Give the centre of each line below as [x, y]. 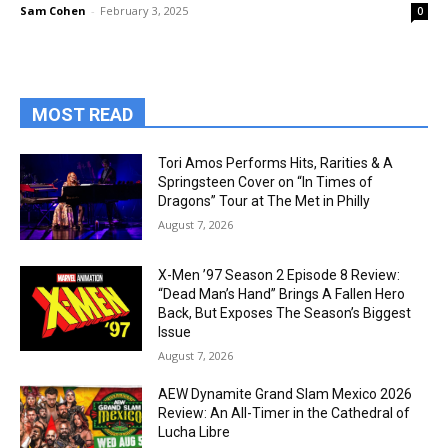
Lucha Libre [194, 431]
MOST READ [82, 114]
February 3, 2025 [144, 10]
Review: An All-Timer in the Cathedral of [284, 412]
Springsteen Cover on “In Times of [266, 182]
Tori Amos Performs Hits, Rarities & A [276, 163]
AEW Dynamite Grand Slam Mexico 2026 [285, 393]
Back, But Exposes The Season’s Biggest [285, 312]
